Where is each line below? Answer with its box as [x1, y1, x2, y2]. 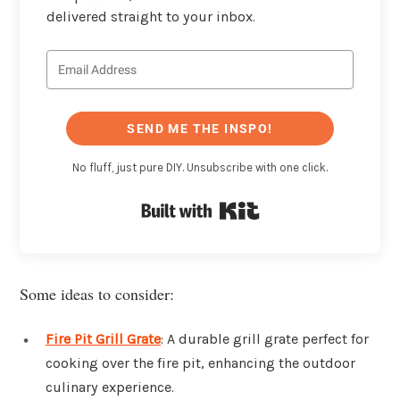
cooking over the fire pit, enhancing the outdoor [46, 354, 355, 371]
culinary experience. [46, 378, 174, 396]
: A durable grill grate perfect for [161, 329, 369, 347]
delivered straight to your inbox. [46, 7, 255, 25]
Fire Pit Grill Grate [46, 329, 161, 347]
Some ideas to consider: [20, 282, 174, 304]
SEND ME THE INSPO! [127, 121, 273, 137]
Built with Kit [259, 198, 346, 216]
